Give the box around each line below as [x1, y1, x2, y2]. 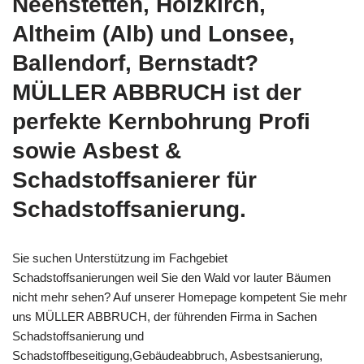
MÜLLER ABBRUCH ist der [12, 80, 301, 106]
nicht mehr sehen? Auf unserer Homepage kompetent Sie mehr [12, 290, 347, 305]
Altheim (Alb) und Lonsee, [12, 21, 295, 47]
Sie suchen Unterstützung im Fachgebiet [12, 251, 227, 266]
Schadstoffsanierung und [12, 329, 144, 344]
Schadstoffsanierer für [12, 167, 257, 193]
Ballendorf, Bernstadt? [12, 50, 258, 76]
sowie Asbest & [12, 138, 181, 164]
